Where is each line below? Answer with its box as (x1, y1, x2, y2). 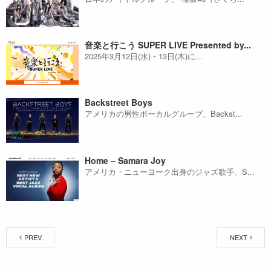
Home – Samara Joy (85, 154, 166, 167)
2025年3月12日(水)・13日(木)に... (85, 50, 203, 62)
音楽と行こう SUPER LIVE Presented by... (85, 39, 251, 51)
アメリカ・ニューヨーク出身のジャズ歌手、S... (85, 166, 255, 178)
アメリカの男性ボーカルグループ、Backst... (85, 108, 243, 120)
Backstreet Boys (85, 96, 152, 109)
